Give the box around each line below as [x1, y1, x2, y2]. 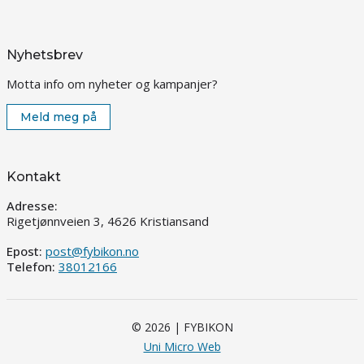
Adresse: [6, 197, 58, 214]
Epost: [6, 243, 45, 259]
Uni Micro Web [143, 339, 221, 354]
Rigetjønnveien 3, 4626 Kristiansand [6, 213, 209, 229]
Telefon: [6, 258, 58, 275]
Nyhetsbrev [6, 47, 83, 63]
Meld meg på [20, 110, 97, 124]
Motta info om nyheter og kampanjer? [6, 76, 218, 92]
